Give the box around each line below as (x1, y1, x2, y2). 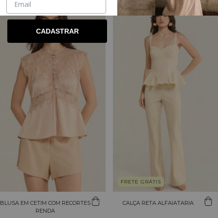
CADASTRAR (36, 27, 79, 35)
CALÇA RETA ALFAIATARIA (122, 199, 194, 206)
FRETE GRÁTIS (120, 178, 161, 185)
